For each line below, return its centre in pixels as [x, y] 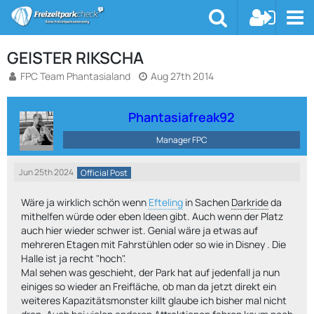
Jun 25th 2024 [46, 172]
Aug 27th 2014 [182, 76]
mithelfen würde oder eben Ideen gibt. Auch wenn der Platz [152, 216]
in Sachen [207, 202]
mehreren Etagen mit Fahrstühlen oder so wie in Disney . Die [153, 244]
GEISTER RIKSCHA [75, 57]
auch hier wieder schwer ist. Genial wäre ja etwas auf [139, 230]
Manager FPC [182, 140]
